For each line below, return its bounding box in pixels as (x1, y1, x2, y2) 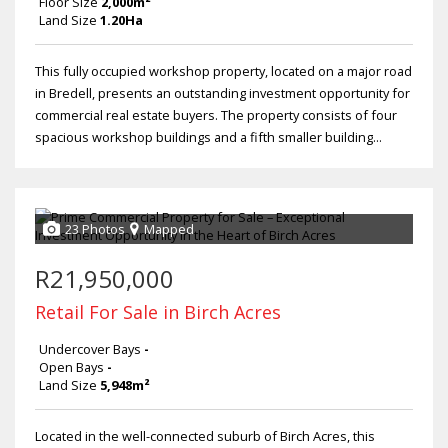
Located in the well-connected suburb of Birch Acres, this (35, 427, 375, 446)
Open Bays (39, 358, 104, 377)
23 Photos (65, 220, 125, 239)
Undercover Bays (39, 340, 141, 359)
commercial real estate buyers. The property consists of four (35, 106, 397, 125)
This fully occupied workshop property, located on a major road (35, 62, 412, 81)
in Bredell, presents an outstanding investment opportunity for (35, 84, 410, 103)
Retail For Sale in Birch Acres (35, 300, 281, 325)
